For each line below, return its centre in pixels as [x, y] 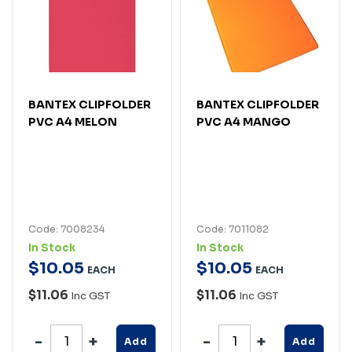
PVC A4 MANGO [244, 121]
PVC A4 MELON [73, 121]
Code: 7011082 [233, 229]
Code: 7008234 [66, 229]
